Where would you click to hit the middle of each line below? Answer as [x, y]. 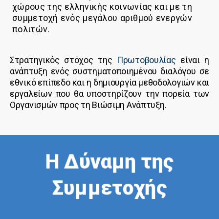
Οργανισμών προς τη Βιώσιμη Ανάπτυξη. [88, 105]
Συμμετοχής [109, 188]
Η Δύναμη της [109, 162]
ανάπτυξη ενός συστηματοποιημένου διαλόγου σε [109, 71]
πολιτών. [31, 29]
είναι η [192, 60]
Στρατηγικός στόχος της [64, 60]
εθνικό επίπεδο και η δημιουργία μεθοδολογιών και [109, 83]
